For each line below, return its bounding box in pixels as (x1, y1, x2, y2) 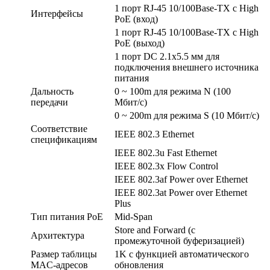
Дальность (31, 86, 74, 96)
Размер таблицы (31, 248, 97, 259)
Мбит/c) (115, 96, 147, 107)
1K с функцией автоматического (115, 248, 249, 259)
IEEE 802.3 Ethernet (115, 128, 194, 139)
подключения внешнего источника (115, 61, 259, 72)
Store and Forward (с (115, 224, 195, 235)
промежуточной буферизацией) (115, 235, 244, 246)
